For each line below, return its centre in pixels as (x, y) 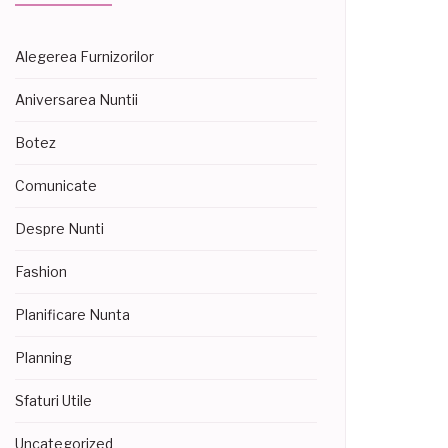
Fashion (41, 271)
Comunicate (56, 185)
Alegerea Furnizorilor (84, 56)
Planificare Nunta (72, 314)
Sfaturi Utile (53, 400)
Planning (43, 357)
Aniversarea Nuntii (76, 99)
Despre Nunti (59, 228)
